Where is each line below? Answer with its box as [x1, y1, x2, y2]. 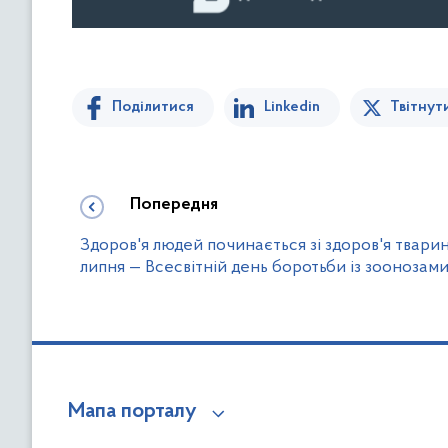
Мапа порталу [68, 401, 197, 423]
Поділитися [112, 99, 194, 115]
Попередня [130, 196, 218, 214]
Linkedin [264, 99, 320, 115]
